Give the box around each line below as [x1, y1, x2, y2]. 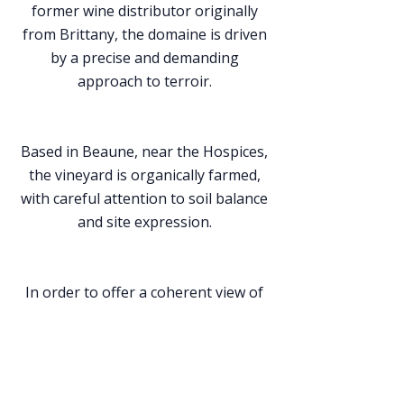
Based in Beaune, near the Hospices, [21, 142, 268, 161]
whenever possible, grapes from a [29, 329, 260, 349]
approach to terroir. [77, 71, 212, 91]
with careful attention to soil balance [21, 188, 268, 208]
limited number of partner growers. [24, 353, 264, 372]
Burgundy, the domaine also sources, [18, 306, 271, 326]
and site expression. [77, 212, 212, 232]
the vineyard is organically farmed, [28, 165, 261, 185]
